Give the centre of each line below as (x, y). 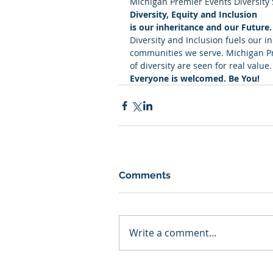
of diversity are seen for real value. (201, 66)
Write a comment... (173, 233)
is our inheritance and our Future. (201, 27)
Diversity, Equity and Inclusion (193, 14)
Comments (145, 175)
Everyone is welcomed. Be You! (195, 78)
